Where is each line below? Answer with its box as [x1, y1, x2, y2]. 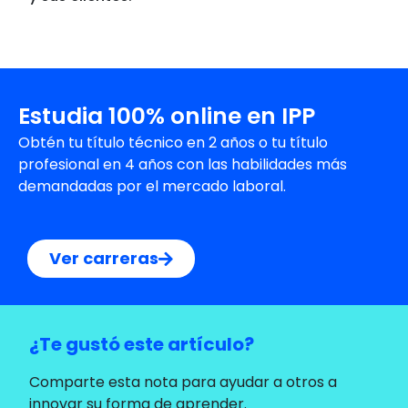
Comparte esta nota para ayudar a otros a [29, 371, 338, 393]
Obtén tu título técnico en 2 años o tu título [18, 132, 328, 154]
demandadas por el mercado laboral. [18, 176, 286, 198]
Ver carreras [49, 247, 158, 270]
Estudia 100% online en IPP [18, 100, 315, 133]
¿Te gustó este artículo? [29, 331, 255, 357]
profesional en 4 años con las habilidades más [18, 154, 347, 176]
